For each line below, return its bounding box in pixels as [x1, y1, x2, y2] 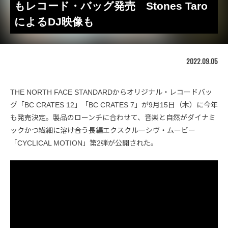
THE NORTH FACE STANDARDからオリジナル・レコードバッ [10, 88, 212, 96]
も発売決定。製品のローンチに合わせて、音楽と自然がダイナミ [10, 113, 216, 122]
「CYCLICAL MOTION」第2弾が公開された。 [10, 139, 158, 147]
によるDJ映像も [14, 16, 94, 27]
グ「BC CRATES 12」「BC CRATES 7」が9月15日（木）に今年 [10, 101, 218, 109]
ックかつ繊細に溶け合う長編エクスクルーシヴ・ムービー [10, 126, 195, 134]
